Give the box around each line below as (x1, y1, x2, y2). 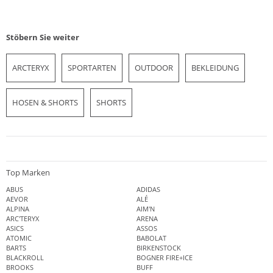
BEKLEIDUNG (191, 62, 239, 73)
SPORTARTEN (68, 62, 116, 73)
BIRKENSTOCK (136, 243, 181, 253)
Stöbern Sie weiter (6, 31, 79, 43)
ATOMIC (6, 233, 32, 243)
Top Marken (6, 167, 50, 179)
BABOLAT (136, 233, 166, 243)
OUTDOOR (135, 62, 173, 73)
